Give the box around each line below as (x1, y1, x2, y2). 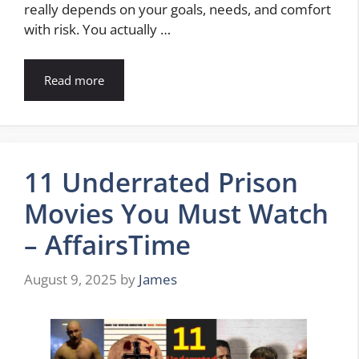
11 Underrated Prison (24, 164, 298, 201)
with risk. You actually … (24, 19, 171, 38)
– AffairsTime (24, 227, 191, 264)
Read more (44, 72, 104, 89)
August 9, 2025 (24, 269, 117, 288)
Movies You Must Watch (24, 196, 329, 232)
